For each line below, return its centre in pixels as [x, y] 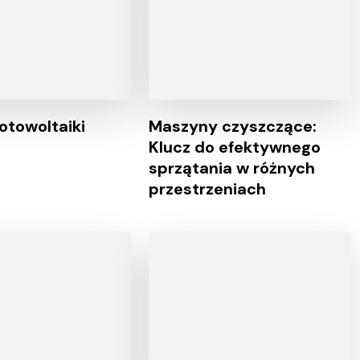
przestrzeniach [207, 188]
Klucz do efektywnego [235, 147]
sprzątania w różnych [232, 168]
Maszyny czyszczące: [233, 126]
